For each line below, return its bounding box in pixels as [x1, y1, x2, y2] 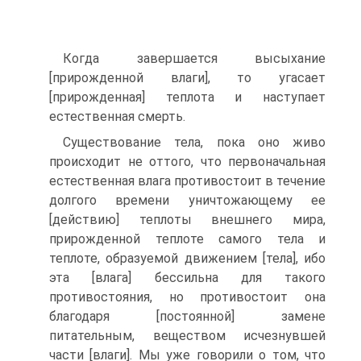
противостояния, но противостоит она [49, 289, 326, 305]
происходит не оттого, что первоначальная [49, 154, 326, 169]
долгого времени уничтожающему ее [49, 193, 326, 208]
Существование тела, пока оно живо [63, 135, 326, 150]
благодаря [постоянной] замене [49, 309, 326, 324]
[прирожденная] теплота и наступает [49, 89, 326, 105]
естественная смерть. [49, 109, 185, 124]
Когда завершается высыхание [63, 51, 326, 66]
